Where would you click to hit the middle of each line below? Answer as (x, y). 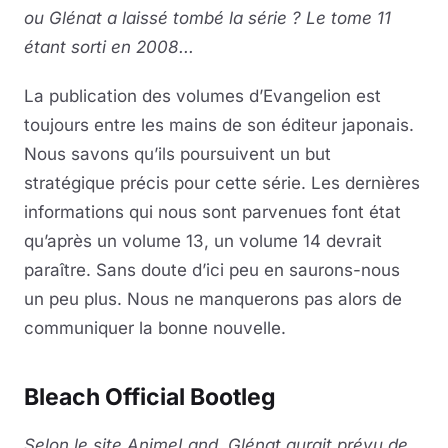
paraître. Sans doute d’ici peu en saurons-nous (212, 270)
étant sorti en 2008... (109, 47)
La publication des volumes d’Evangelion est (202, 96)
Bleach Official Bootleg (150, 397)
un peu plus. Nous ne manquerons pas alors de (213, 299)
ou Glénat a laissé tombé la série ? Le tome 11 (207, 18)
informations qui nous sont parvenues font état (212, 212)
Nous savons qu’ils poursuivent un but (177, 154)
